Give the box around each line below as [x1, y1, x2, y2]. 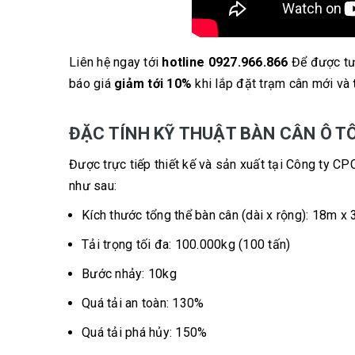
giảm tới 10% [114, 76, 196, 91]
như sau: [69, 178, 120, 193]
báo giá [69, 76, 114, 91]
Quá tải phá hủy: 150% [82, 325, 208, 340]
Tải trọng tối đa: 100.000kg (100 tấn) [82, 237, 291, 252]
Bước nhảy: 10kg [82, 266, 177, 281]
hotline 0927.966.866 [162, 55, 288, 70]
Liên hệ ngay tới [69, 55, 162, 70]
